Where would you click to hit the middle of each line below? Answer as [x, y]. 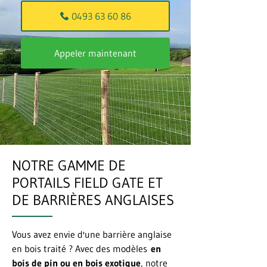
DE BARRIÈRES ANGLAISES [93, 200]
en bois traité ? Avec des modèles [81, 249]
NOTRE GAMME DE [69, 165]
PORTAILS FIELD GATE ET [87, 183]
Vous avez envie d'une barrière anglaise [92, 234]
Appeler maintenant [95, 53]
